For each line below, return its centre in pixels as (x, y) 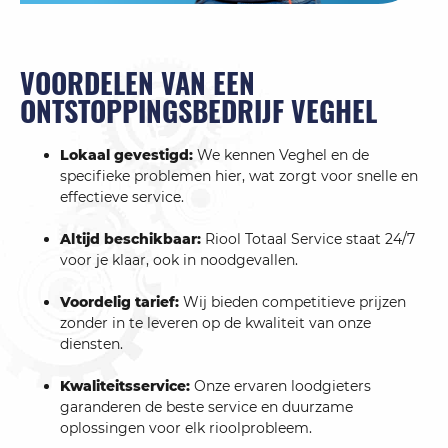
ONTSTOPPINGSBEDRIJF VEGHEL (198, 111)
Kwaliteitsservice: (127, 386)
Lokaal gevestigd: (128, 155)
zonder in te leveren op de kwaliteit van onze (215, 323)
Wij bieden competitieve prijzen (294, 302)
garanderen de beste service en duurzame (206, 407)
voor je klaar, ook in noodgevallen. (179, 260)
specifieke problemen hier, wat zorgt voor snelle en (239, 176)
